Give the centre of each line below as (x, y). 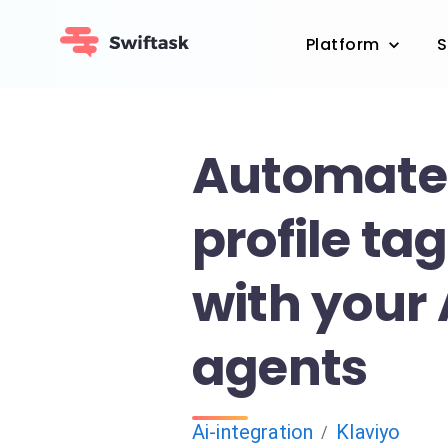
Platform (343, 45)
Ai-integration (253, 432)
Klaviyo (368, 432)
